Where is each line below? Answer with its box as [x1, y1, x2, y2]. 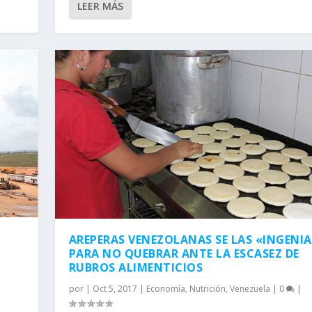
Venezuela [229, 282, 270, 295]
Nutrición [189, 282, 226, 295]
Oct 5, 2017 [92, 282, 137, 295]
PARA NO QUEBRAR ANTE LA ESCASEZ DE [68, 245, 299, 261]
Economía [146, 282, 185, 295]
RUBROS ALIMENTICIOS [68, 259, 203, 275]
